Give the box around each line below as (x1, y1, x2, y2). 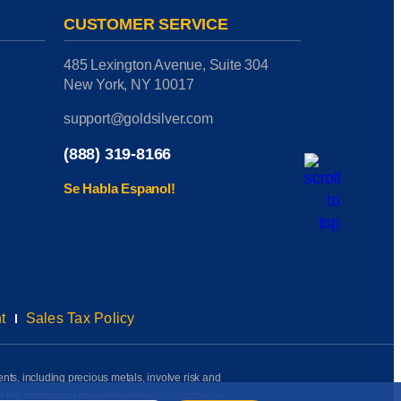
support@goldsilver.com (64, 111, 213, 126)
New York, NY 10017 (64, 77, 194, 92)
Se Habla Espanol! (64, 181, 175, 196)
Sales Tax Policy (25, 311, 135, 326)
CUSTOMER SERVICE (64, 15, 228, 33)
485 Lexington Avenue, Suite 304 (64, 57, 269, 73)
